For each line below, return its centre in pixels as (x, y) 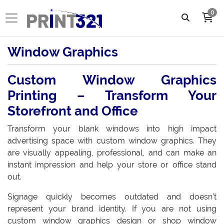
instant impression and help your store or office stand (112, 164)
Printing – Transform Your (112, 95)
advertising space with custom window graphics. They (112, 140)
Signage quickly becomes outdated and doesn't (112, 196)
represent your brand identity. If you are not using (112, 208)
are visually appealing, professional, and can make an (112, 152)
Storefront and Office (73, 111)
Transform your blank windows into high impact (112, 128)
